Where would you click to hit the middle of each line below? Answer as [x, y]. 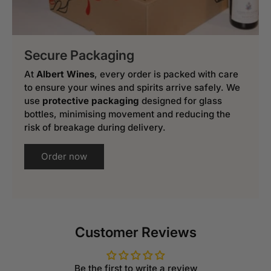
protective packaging [91, 101]
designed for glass [181, 101]
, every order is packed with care [166, 74]
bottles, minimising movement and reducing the [127, 114]
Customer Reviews [135, 232]
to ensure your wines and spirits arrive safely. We [132, 88]
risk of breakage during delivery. [95, 128]
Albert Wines [65, 74]
